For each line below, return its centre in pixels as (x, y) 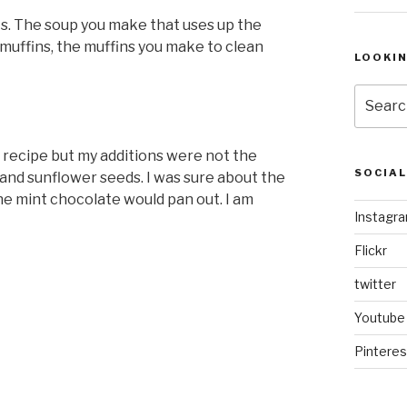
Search (377, 93)
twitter (375, 283)
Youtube (379, 317)
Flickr (370, 250)
